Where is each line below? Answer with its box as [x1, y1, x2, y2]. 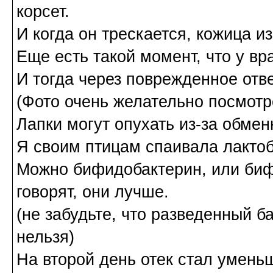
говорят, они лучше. [16, 183, 169, 202]
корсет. [16, 2, 69, 21]
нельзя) [16, 228, 74, 247]
